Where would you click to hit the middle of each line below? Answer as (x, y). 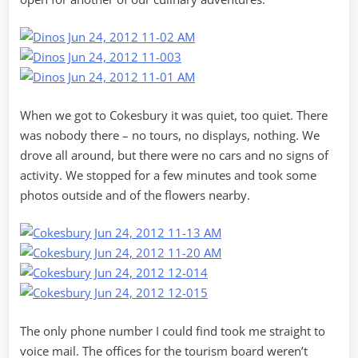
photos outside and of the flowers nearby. (135, 195)
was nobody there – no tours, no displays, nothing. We (170, 135)
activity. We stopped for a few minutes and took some (168, 175)
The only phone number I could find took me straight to (173, 330)
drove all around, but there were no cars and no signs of (174, 155)
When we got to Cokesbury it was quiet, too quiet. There (174, 115)
